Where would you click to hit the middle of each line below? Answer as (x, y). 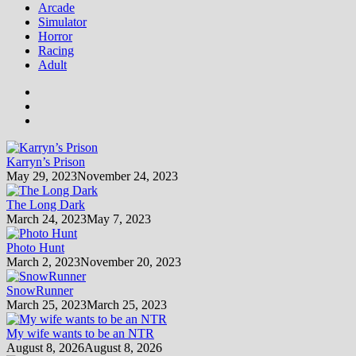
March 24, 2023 (46, 219)
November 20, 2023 (131, 261)
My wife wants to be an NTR (80, 333)
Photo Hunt (35, 247)
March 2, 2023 (43, 261)
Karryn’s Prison (46, 161)
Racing (56, 50)
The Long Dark (46, 204)
